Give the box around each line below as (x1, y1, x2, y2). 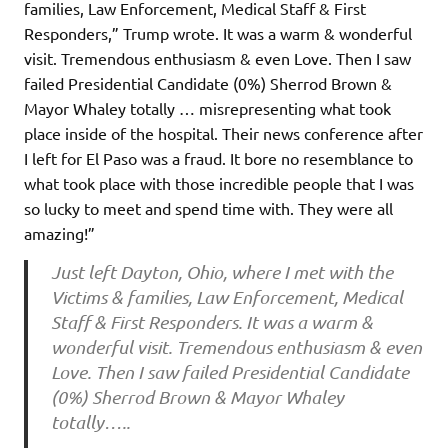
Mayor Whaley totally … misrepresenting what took (24, 98, 391, 119)
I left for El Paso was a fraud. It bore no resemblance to (24, 148, 413, 169)
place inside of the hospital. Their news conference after (24, 123, 423, 144)
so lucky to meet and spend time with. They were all (24, 198, 393, 219)
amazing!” (24, 223, 95, 244)
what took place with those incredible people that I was (24, 173, 414, 194)
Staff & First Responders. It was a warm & (50, 310, 373, 333)
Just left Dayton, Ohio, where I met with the (50, 260, 393, 283)
